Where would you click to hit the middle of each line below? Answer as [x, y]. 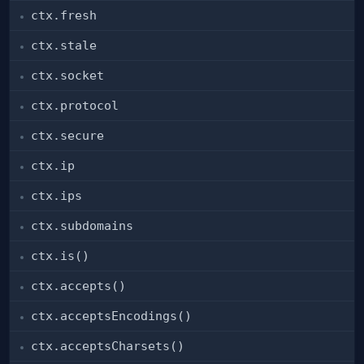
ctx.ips [56, 196]
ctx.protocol [75, 106]
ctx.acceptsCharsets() [108, 346]
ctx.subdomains [82, 226]
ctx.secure [67, 136]
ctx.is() [60, 256]
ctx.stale [64, 45]
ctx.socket [67, 76]
